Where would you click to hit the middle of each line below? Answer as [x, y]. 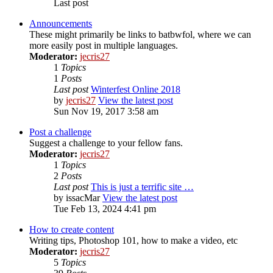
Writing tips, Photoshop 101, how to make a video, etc [133, 240]
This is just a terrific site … [142, 186]
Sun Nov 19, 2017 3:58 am [106, 111]
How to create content [72, 229]
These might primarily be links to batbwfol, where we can [140, 34]
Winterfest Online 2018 [136, 89]
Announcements [61, 23]
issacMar [83, 197]
